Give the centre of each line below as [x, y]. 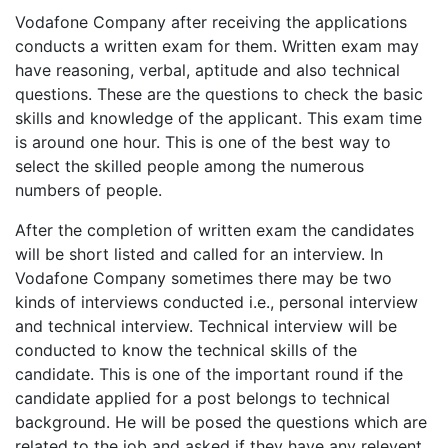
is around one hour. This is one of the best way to [203, 141]
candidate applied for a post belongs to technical [202, 397]
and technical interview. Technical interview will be [206, 325]
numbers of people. [88, 189]
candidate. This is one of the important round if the [209, 373]
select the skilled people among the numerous [189, 165]
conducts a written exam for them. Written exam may [217, 45]
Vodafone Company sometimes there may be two [203, 277]
